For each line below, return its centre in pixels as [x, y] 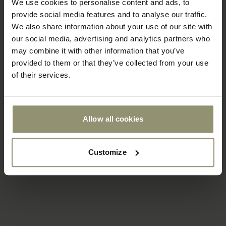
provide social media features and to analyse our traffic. [109, 15]
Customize [107, 152]
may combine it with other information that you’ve [98, 51]
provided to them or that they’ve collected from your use [110, 63]
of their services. [41, 75]
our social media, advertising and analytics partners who [111, 39]
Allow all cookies [113, 119]
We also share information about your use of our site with [112, 27]
